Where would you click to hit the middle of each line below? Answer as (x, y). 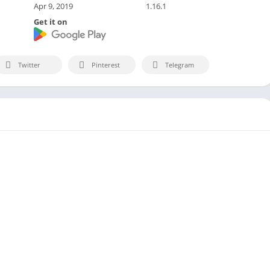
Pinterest (106, 65)
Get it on (50, 21)
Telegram (180, 65)
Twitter (29, 65)
